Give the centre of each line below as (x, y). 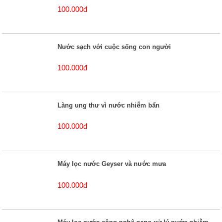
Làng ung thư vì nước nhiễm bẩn (109, 105)
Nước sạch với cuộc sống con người (114, 47)
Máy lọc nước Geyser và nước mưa (112, 164)
